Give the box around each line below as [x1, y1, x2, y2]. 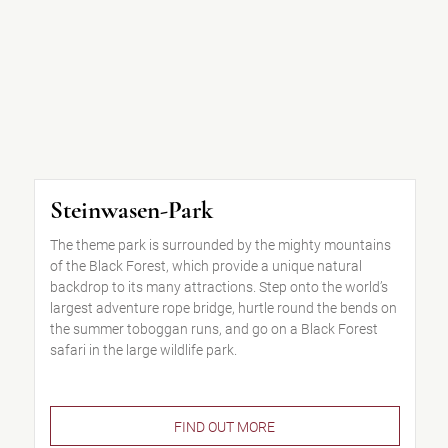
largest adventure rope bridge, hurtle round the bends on [49, 300, 397, 316]
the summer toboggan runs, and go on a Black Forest [49, 321, 378, 337]
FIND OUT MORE [174, 419, 276, 435]
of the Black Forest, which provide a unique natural [49, 258, 362, 274]
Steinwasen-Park [49, 195, 213, 225]
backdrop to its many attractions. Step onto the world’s [49, 279, 388, 295]
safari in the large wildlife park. [49, 342, 237, 358]
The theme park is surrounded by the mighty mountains [49, 237, 391, 253]
